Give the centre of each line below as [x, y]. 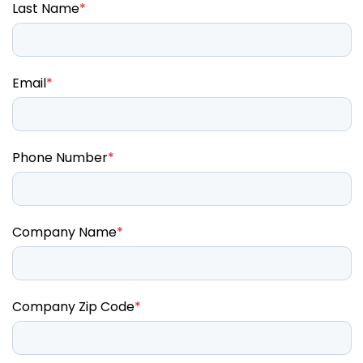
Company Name [64, 233]
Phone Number [60, 158]
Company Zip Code [73, 307]
